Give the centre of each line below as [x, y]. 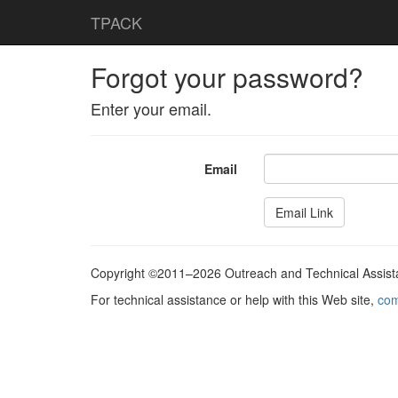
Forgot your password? [227, 77]
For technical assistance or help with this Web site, [234, 299]
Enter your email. [151, 108]
